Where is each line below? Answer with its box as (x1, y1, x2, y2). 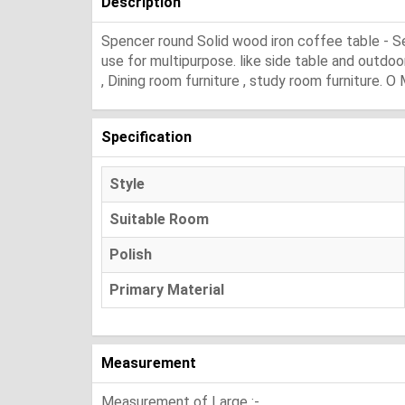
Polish (109, 245, 152, 263)
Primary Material (109, 280, 224, 298)
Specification (101, 127, 192, 146)
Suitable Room (109, 210, 209, 228)
